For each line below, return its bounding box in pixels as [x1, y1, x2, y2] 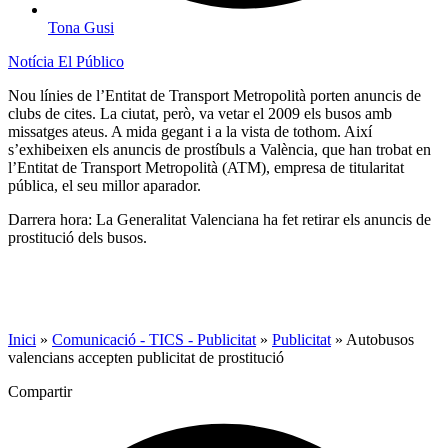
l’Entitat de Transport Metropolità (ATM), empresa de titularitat [8, 159, 404, 177]
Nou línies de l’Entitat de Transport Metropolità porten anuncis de [8, 87, 421, 105]
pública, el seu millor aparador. [8, 177, 201, 195]
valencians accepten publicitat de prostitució [8, 349, 284, 367]
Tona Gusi [48, 19, 114, 37]
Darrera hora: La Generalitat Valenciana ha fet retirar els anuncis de [8, 211, 431, 229]
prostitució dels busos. [8, 229, 147, 247]
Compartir [8, 383, 72, 401]
